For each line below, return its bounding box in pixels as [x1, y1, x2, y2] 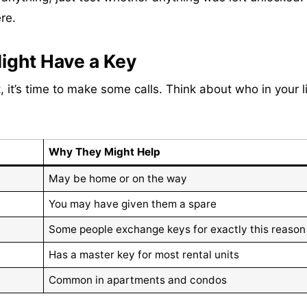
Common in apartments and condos [49, 273, 228, 287]
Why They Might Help [49, 145, 161, 159]
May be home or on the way [49, 172, 188, 186]
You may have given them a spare [49, 197, 217, 211]
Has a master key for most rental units [49, 248, 240, 262]
